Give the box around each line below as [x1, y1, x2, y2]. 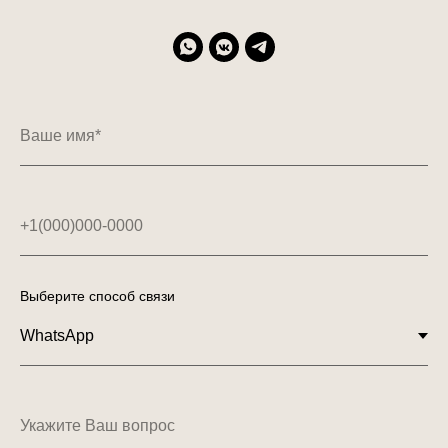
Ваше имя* [20, 127, 101, 145]
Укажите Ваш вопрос [20, 417, 175, 435]
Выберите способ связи [20, 288, 175, 305]
